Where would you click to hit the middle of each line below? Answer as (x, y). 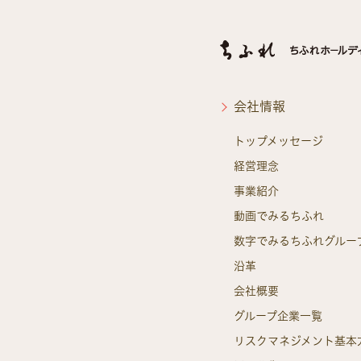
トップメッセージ (278, 141)
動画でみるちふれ (279, 216)
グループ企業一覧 (278, 316)
